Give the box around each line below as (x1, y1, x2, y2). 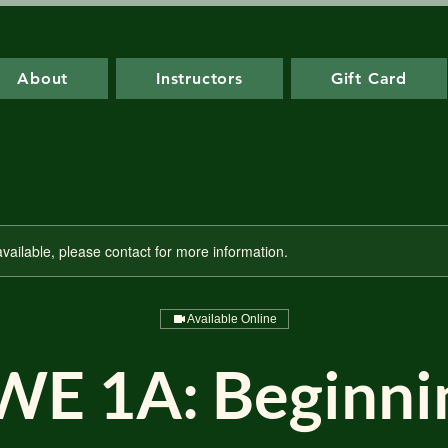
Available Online (186, 312, 277, 326)
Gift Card (330, 69, 408, 88)
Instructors (156, 69, 243, 88)
